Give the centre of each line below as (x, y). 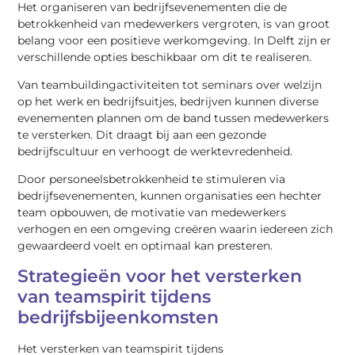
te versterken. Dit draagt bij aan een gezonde (142, 135)
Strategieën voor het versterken (160, 276)
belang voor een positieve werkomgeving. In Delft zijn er (175, 40)
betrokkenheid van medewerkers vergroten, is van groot (174, 23)
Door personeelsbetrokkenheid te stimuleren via (152, 179)
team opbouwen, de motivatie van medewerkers (152, 213)
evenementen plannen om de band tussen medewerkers (174, 118)
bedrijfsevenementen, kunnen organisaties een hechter (170, 196)
